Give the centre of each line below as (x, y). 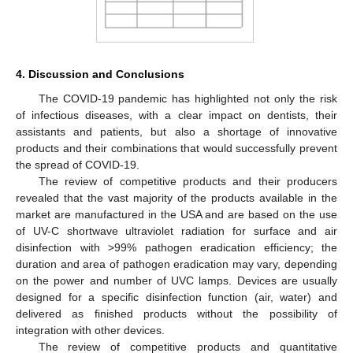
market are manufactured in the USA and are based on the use (176, 215)
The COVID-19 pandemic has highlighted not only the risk (188, 99)
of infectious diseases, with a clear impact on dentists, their (176, 115)
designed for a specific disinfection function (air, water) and (176, 297)
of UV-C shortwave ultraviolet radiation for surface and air (176, 231)
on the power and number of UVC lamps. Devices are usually (176, 281)
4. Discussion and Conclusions (100, 74)
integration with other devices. (90, 331)
